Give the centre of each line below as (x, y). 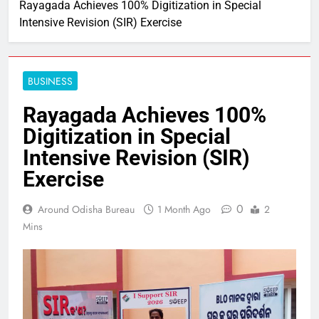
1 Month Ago (184, 209)
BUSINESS (50, 81)
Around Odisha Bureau (86, 209)
